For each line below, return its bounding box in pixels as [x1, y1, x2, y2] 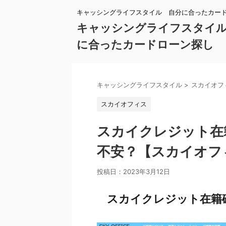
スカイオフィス [101, 100, 147, 108]
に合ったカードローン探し [77, 38, 214, 51]
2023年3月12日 [123, 167, 170, 176]
